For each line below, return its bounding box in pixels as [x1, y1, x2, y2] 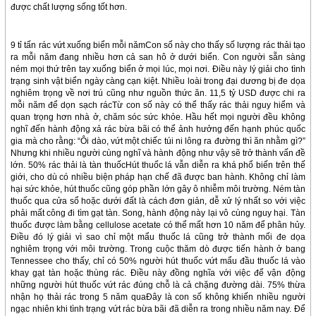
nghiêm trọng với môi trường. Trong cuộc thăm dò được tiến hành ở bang [11, 244, 305, 255]
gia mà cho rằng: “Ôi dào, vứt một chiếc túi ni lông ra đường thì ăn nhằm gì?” [11, 136, 305, 147]
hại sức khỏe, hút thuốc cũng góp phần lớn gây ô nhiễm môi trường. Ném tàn [11, 184, 305, 195]
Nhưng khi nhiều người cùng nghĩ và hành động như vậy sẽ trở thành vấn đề [11, 148, 305, 159]
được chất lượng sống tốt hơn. [11, 2, 128, 13]
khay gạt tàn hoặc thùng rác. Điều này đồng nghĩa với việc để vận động [11, 268, 305, 279]
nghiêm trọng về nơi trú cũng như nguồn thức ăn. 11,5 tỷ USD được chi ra [11, 88, 305, 99]
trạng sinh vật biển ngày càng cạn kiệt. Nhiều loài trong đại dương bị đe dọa [11, 76, 305, 87]
